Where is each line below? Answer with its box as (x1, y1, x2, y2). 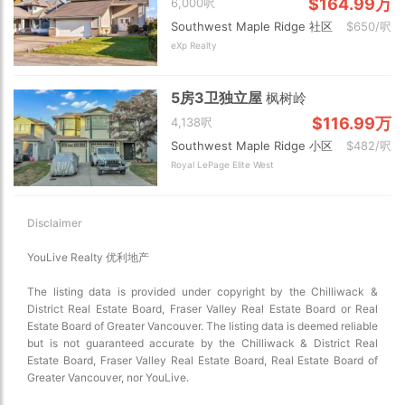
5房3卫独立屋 (171, 89, 267, 108)
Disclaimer (27, 215, 82, 230)
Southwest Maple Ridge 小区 (171, 138, 334, 154)
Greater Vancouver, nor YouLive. (27, 370, 189, 384)
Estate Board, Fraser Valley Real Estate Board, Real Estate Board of (27, 353, 378, 367)
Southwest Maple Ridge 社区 (171, 18, 334, 33)
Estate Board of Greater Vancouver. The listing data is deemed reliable (27, 318, 378, 333)
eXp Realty (171, 39, 218, 51)
